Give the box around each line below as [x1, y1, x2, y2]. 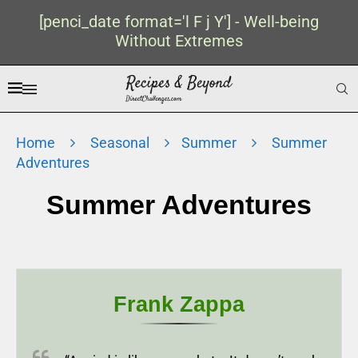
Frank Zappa [113, 292, 245, 316]
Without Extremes [115, 31, 243, 50]
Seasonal [90, 134, 149, 151]
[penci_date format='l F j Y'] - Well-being [39, 12, 319, 31]
